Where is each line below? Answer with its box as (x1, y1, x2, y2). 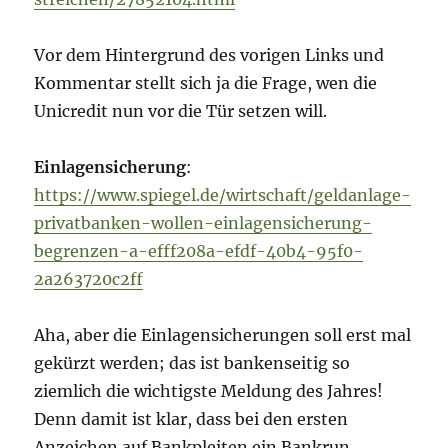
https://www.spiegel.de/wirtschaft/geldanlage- (34, 185, 412, 206)
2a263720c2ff (34, 269, 144, 290)
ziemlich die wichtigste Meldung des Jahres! (34, 381, 384, 402)
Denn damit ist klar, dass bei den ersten (34, 409, 349, 430)
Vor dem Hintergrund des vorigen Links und (34, 45, 385, 66)
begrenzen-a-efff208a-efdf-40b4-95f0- (34, 241, 364, 262)
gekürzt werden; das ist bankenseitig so (34, 353, 351, 374)
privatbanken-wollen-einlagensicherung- (34, 213, 373, 234)
